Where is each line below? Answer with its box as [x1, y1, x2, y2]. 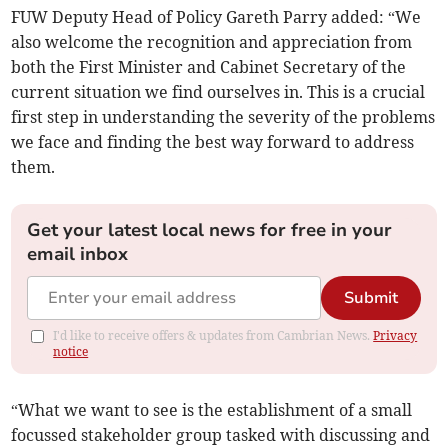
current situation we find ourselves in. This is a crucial [11, 82, 426, 103]
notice [53, 344, 89, 360]
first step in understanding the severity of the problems [11, 107, 436, 128]
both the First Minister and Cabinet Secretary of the [11, 57, 407, 78]
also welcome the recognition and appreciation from [11, 32, 413, 53]
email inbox [27, 242, 129, 267]
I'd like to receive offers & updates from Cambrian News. [53, 328, 374, 344]
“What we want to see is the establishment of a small [11, 400, 413, 421]
